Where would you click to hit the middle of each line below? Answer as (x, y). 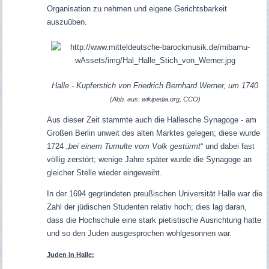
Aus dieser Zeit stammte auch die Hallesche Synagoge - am (151, 119)
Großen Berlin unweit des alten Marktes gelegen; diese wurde (153, 133)
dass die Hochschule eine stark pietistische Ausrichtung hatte (154, 220)
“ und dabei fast (227, 146)
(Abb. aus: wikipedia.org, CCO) (155, 99)
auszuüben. (67, 22)
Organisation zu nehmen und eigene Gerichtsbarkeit (137, 8)
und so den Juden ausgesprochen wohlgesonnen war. (139, 233)
